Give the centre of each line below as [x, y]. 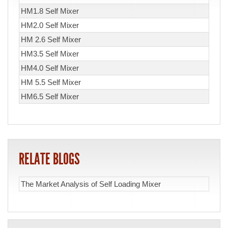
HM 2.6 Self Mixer [51, 40]
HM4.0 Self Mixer [50, 68]
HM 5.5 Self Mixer [51, 82]
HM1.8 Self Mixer [50, 11]
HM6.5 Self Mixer [50, 97]
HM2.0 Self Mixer [50, 25]
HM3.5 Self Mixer [50, 54]
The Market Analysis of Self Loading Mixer [91, 184]
